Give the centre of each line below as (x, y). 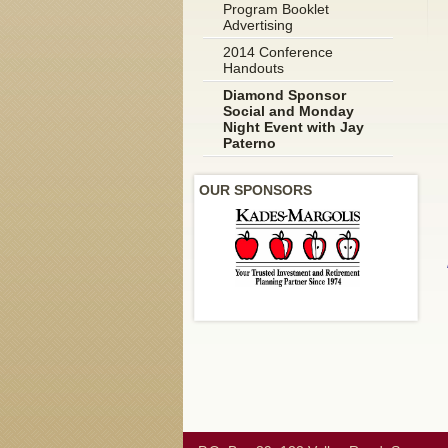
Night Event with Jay (293, 127)
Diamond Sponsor (284, 95)
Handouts (253, 68)
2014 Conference (277, 52)
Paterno (249, 143)
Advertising (257, 25)
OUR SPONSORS (255, 190)
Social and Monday (288, 111)
